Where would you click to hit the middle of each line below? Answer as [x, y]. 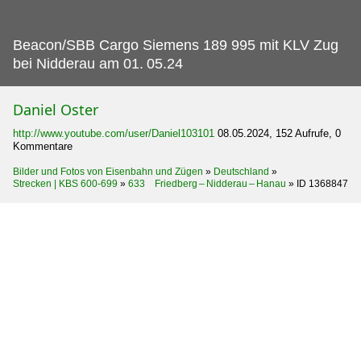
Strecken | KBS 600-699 [65, 183]
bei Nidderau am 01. [78, 63]
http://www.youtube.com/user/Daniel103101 [114, 133]
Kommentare [43, 146]
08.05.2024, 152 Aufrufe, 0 [279, 133]
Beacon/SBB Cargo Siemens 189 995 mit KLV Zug [176, 45]
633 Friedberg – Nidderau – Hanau [207, 183]
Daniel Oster [56, 109]
